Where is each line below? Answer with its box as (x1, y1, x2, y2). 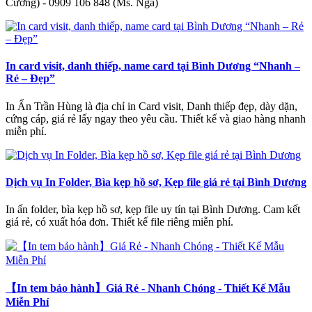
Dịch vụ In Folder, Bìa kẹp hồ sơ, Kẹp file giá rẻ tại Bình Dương (6, 175, 306, 188)
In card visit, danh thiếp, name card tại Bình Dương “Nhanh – (6, 60, 300, 72)
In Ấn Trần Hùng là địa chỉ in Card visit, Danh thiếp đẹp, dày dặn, (6, 100, 297, 112)
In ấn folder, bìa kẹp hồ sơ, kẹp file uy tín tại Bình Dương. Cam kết (6, 203, 300, 216)
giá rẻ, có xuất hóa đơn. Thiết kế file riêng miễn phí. (6, 216, 233, 228)
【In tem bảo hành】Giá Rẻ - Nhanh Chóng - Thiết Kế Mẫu (6, 282, 290, 295)
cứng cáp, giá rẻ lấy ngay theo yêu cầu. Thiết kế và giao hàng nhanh (6, 112, 306, 125)
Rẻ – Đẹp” (6, 72, 55, 85)
